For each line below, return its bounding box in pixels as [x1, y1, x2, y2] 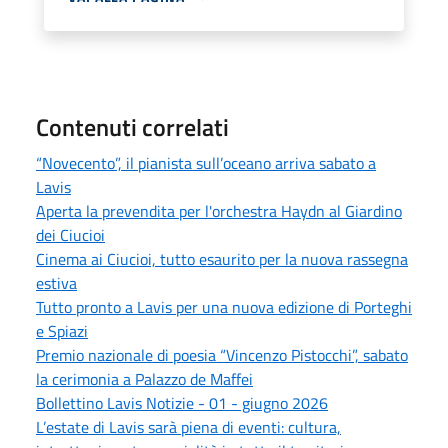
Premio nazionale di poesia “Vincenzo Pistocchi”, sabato [36, 342, 408, 367]
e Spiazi [36, 318, 88, 343]
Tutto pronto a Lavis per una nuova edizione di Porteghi [36, 294, 412, 319]
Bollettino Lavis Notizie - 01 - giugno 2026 [36, 390, 328, 415]
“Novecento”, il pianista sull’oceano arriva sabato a [36, 150, 376, 175]
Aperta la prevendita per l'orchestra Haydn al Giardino [36, 198, 402, 223]
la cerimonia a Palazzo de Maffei [36, 366, 253, 391]
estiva [36, 270, 77, 295]
